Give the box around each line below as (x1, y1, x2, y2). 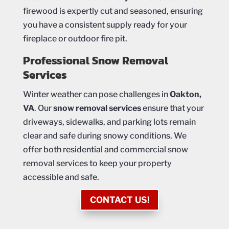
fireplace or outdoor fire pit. (22, 33, 127, 43)
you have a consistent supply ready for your (22, 19, 187, 30)
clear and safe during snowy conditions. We (22, 130, 187, 141)
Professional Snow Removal (22, 52, 168, 69)
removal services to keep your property (22, 158, 172, 168)
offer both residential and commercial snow (22, 144, 188, 154)
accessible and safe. (22, 172, 99, 182)
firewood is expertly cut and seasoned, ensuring (22, 6, 203, 16)
